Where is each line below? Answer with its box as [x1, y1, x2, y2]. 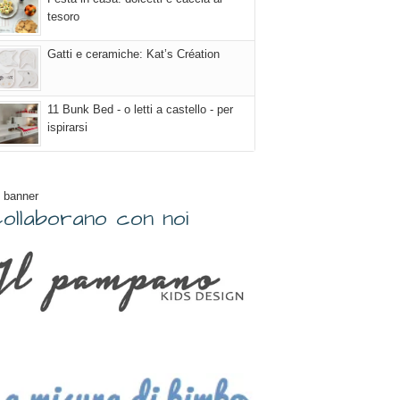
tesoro [47, 10, 79, 23]
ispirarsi [47, 121, 87, 134]
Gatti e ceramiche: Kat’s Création [47, 47, 220, 61]
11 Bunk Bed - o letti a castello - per [47, 103, 233, 116]
